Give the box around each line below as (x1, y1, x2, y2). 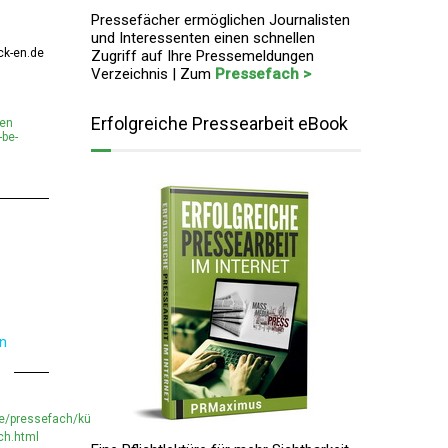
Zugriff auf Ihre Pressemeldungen (91, 47, 314, 65)
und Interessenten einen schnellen (91, 29, 315, 47)
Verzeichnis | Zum (91, 65, 215, 83)
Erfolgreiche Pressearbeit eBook (91, 113, 348, 134)
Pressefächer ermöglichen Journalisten (91, 11, 350, 29)
